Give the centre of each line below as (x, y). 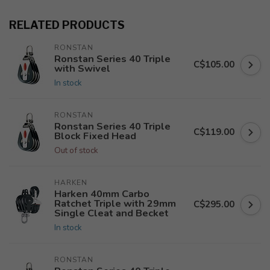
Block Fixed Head (95, 136)
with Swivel (82, 68)
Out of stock (76, 150)
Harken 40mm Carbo (102, 194)
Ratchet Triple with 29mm (115, 203)
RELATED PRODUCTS (67, 25)
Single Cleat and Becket (111, 213)
